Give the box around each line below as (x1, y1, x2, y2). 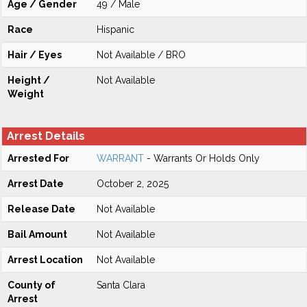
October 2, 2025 (97, 178, 169, 189)
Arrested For (8, 153, 69, 164)
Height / (8, 75, 50, 86)
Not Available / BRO (97, 49, 186, 60)
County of (8, 280, 56, 291)
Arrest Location (8, 254, 83, 265)
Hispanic (97, 24, 134, 35)
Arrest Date (8, 178, 64, 189)
